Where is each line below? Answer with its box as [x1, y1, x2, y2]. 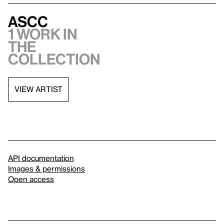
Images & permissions [8, 163, 85, 173]
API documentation [8, 153, 74, 162]
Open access [8, 174, 54, 183]
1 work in [8, 25, 77, 42]
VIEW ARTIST [14, 84, 62, 93]
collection [8, 50, 100, 67]
